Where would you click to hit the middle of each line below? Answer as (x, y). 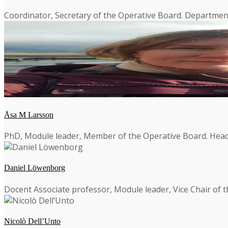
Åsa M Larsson (29, 115)
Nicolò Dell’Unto (32, 221)
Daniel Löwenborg (35, 168)
